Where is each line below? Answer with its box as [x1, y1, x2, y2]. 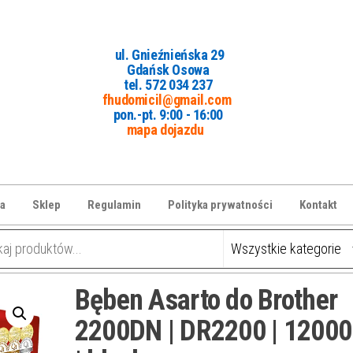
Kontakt [299, 197, 337, 212]
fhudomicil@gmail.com [102, 91, 232, 108]
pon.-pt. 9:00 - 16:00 [113, 106, 224, 123]
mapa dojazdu [126, 121, 204, 138]
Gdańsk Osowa [126, 61, 210, 78]
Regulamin [87, 197, 141, 212]
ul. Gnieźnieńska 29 [114, 46, 225, 63]
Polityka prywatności [168, 197, 273, 212]
